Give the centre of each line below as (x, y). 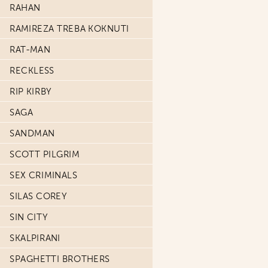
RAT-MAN (30, 50)
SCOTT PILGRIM (45, 154)
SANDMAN (32, 133)
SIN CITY (29, 217)
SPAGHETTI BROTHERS (60, 259)
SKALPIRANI (35, 238)
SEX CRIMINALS (44, 175)
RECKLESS (32, 71)
